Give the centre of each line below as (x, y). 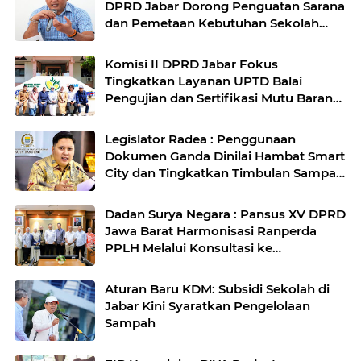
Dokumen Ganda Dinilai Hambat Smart (225, 156)
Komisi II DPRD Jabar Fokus (191, 64)
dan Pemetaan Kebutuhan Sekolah (212, 23)
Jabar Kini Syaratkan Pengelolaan (207, 306)
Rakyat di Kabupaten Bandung (199, 40)
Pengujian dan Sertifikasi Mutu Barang (223, 98)
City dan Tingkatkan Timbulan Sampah (224, 173)
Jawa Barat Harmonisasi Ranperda (211, 231)
